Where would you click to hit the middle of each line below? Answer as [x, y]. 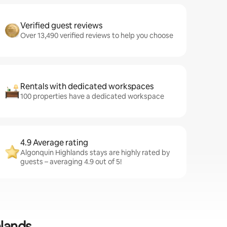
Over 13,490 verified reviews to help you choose [97, 35]
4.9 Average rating [54, 143]
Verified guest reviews [61, 26]
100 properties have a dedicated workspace [92, 96]
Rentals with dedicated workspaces [87, 86]
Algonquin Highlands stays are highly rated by [95, 153]
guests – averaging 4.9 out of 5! [71, 162]
